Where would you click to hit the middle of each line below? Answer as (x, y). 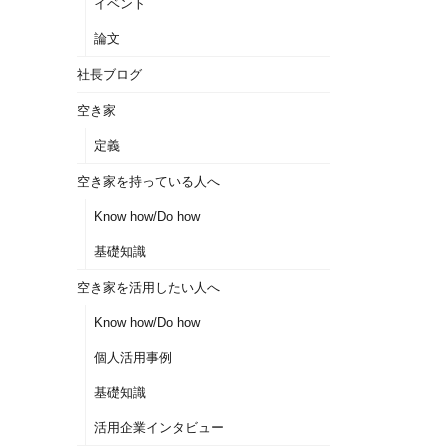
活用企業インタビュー (159, 427)
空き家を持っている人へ (148, 181)
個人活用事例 (133, 357)
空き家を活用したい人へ (148, 287)
